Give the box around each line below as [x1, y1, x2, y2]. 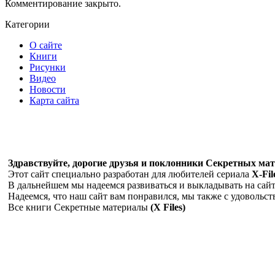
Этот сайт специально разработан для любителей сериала [8, 168, 252, 179]
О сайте [29, 39, 62, 50]
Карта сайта [29, 95, 79, 106]
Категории [5, 18, 50, 29]
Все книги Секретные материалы [8, 201, 150, 212]
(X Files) [150, 201, 185, 212]
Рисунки [29, 61, 66, 72]
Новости [29, 83, 66, 95]
